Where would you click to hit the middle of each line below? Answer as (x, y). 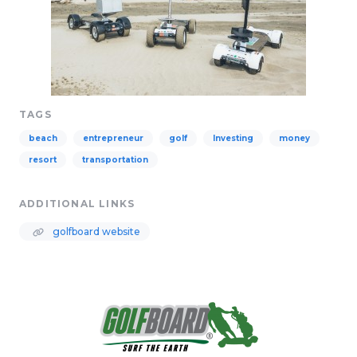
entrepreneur (113, 138)
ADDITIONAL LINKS (77, 204)
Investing (233, 138)
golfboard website (95, 231)
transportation (115, 160)
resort (43, 160)
